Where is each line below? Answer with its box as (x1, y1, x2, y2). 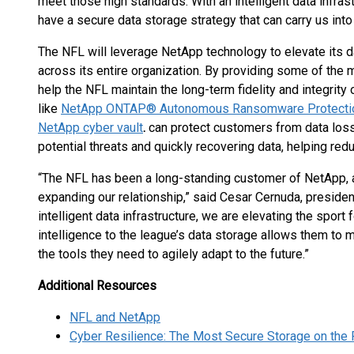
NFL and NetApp (70, 310, 160, 325)
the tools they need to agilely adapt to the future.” (38, 247, 309, 262)
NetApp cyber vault (38, 120, 143, 135)
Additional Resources (38, 278, 156, 293)
